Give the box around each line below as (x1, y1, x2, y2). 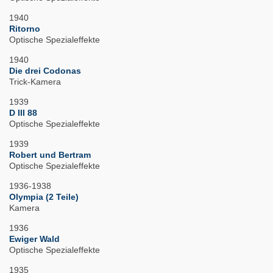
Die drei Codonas (9, 66, 81, 76)
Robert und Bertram (9, 150, 91, 160)
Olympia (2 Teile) (9, 192, 79, 202)
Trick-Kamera (9, 77, 61, 87)
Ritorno (9, 24, 40, 34)
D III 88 (9, 108, 37, 118)
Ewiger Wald (9, 234, 60, 244)
